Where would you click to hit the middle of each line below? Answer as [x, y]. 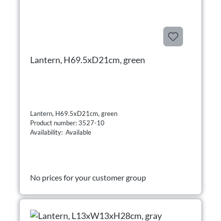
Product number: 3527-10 [68, 123]
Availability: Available [61, 132]
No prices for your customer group [88, 177]
